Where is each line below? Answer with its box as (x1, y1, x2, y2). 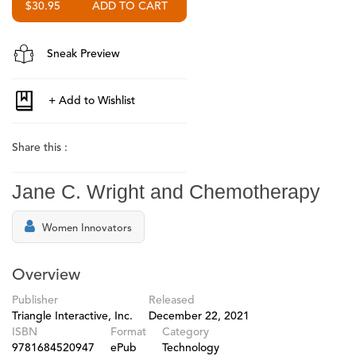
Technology (162, 342, 219, 354)
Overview (12, 267, 80, 284)
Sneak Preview (44, 48, 120, 60)
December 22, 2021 (149, 310, 250, 322)
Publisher (12, 294, 58, 306)
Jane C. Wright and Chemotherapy (12, 180, 320, 203)
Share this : (12, 141, 68, 153)
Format (110, 326, 146, 338)
